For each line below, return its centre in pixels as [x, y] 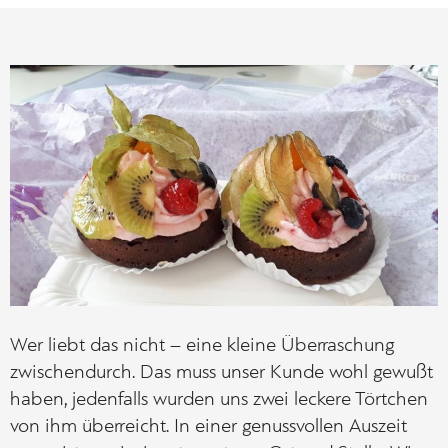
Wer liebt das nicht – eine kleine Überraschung [202, 345]
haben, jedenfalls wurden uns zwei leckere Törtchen [219, 399]
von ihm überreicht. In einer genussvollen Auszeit [208, 426]
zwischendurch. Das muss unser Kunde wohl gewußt [221, 372]
